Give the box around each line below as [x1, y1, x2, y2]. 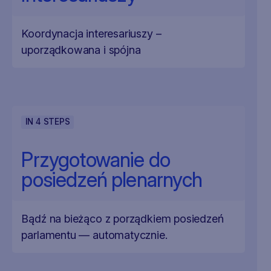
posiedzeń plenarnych [21, 167, 202, 192]
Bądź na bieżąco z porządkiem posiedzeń [21, 212, 224, 226]
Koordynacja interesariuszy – [21, 27, 162, 41]
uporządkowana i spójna [21, 43, 141, 57]
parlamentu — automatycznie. [21, 228, 168, 242]
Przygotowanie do [21, 147, 171, 172]
